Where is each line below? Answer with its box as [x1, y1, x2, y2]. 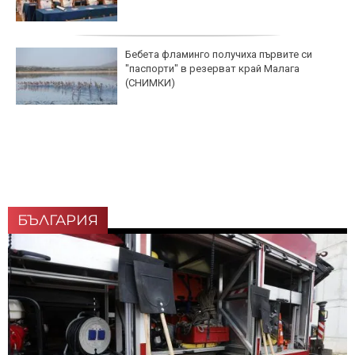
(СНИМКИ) [125, 76, 175, 89]
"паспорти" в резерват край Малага [125, 62, 300, 74]
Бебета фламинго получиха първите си [125, 48, 312, 60]
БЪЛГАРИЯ [17, 211, 98, 229]
